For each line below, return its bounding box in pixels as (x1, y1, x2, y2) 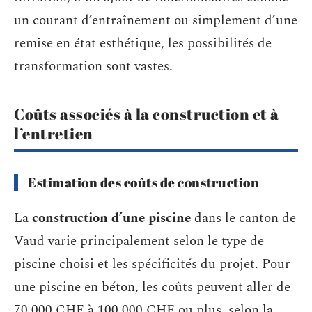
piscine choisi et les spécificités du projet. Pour (14, 253, 290, 274)
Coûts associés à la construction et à (14, 104, 279, 124)
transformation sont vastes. (14, 56, 173, 77)
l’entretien (14, 123, 93, 143)
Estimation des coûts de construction (28, 173, 259, 192)
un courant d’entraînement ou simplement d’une (14, 10, 297, 31)
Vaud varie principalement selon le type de (14, 231, 264, 251)
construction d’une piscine (32, 208, 191, 228)
